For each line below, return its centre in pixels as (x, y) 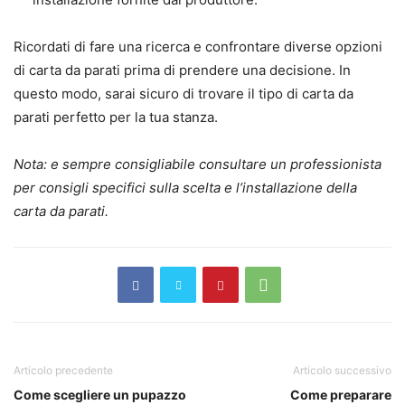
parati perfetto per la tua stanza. (116, 118)
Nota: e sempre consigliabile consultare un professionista (198, 165)
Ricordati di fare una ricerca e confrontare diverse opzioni (198, 47)
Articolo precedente (63, 371)
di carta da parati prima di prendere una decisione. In (182, 71)
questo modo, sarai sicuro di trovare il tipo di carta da (184, 94)
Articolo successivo (342, 371)
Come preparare (341, 395)
